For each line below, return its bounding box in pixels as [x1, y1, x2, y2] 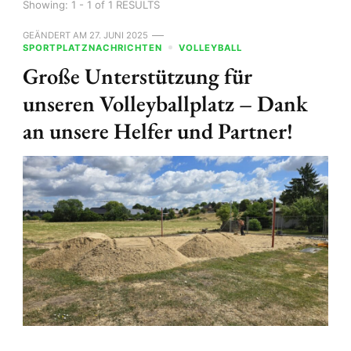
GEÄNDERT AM [23, 29, 89, 41]
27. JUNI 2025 [89, 29, 148, 41]
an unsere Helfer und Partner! [23, 115, 293, 145]
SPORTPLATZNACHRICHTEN [23, 42, 162, 53]
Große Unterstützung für [23, 60, 252, 90]
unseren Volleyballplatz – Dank [23, 88, 308, 118]
